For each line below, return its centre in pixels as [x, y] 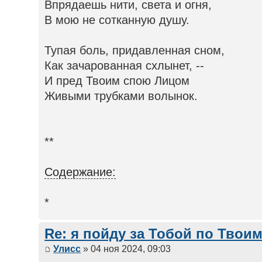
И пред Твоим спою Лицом [117, 80]
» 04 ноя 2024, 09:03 [126, 249]
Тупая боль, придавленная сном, [135, 50]
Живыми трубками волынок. [121, 96]
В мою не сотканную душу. [117, 20]
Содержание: [80, 172]
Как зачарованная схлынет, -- [125, 65]
